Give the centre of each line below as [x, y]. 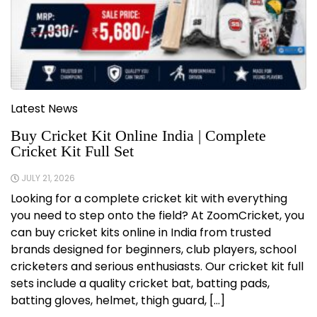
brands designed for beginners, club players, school [154, 250]
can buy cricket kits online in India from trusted [141, 233]
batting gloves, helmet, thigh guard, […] [118, 301]
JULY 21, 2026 [48, 178]
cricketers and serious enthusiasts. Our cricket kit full [157, 267]
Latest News [44, 109]
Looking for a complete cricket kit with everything [149, 199]
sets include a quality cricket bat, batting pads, [140, 284]
